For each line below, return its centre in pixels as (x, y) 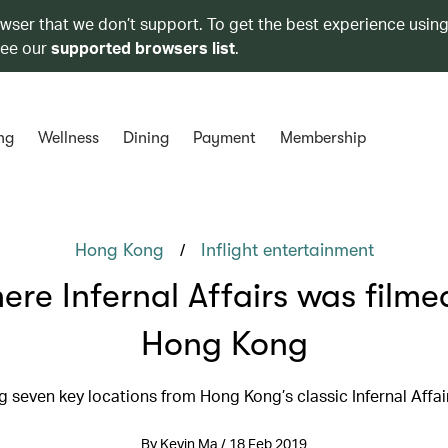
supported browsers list (143, 47)
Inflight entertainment (287, 250)
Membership (322, 138)
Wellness (68, 138)
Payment (224, 138)
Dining (145, 138)
